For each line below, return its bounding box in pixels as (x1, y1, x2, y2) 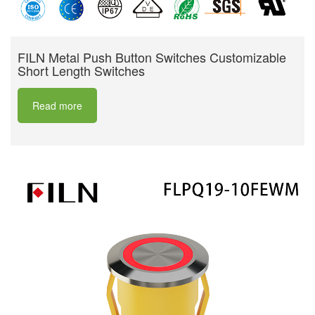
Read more (32, 98, 82, 113)
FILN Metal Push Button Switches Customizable (18, 48, 286, 67)
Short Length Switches (18, 61, 145, 80)
